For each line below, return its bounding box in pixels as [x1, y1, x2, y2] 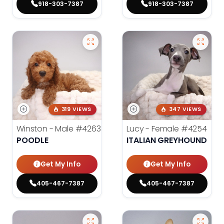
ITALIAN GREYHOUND [126, 134, 207, 146]
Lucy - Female [126, 123, 181, 135]
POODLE [16, 134, 48, 146]
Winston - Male [16, 123, 75, 135]
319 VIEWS [61, 105, 91, 113]
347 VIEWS [168, 105, 201, 113]
